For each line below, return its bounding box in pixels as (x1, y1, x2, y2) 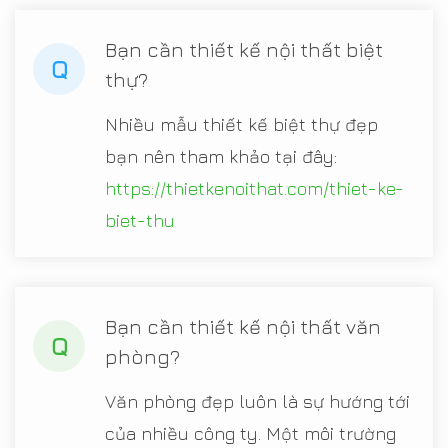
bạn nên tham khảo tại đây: (105, 145, 337, 167)
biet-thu (105, 209, 175, 231)
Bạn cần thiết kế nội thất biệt (105, 37, 383, 61)
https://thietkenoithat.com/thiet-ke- (105, 177, 404, 199)
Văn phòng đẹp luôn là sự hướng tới (105, 390, 410, 412)
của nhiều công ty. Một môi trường (105, 422, 396, 444)
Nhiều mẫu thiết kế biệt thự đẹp (105, 113, 378, 135)
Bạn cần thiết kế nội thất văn (105, 314, 381, 338)
